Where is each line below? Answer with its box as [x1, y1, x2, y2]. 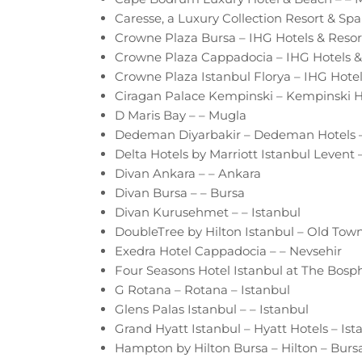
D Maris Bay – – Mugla [115, 107, 246, 123]
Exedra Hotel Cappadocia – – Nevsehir [115, 242, 342, 259]
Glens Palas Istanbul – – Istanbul [115, 301, 309, 317]
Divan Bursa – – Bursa [115, 184, 245, 200]
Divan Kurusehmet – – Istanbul [115, 204, 301, 220]
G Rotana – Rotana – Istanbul [115, 281, 290, 297]
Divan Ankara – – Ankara [115, 165, 261, 181]
